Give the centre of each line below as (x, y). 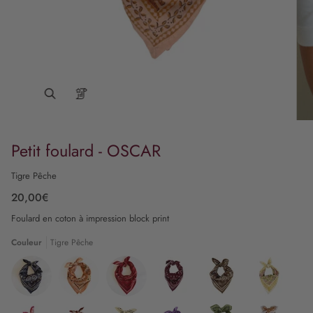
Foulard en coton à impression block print (90, 218)
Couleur (27, 242)
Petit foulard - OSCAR (86, 151)
